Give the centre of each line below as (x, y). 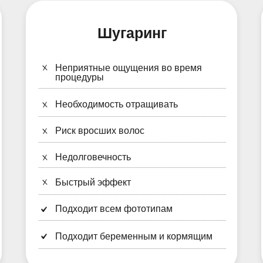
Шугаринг (132, 33)
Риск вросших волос (100, 131)
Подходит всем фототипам (114, 209)
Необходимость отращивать (117, 104)
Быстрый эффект (93, 182)
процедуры (80, 77)
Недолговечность (93, 157)
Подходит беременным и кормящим (134, 236)
